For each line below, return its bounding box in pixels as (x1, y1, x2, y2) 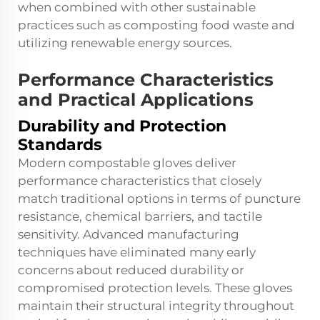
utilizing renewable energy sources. (18, 36, 232, 51)
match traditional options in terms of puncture (18, 191, 301, 206)
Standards (18, 135, 102, 155)
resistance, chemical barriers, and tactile (18, 209, 262, 224)
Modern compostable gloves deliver (18, 156, 236, 171)
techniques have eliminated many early (18, 245, 256, 260)
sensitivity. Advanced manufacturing (18, 227, 239, 242)
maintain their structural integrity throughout (18, 299, 294, 314)
